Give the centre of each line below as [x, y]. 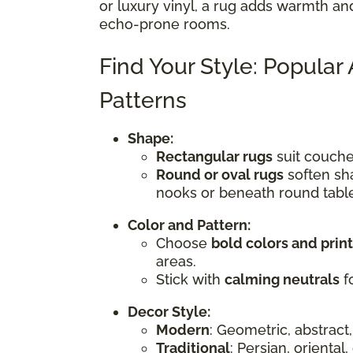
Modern [183, 329]
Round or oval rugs [220, 174]
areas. [176, 261]
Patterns [143, 100]
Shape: [150, 138]
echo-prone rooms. [165, 24]
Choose [184, 243]
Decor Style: [169, 311]
